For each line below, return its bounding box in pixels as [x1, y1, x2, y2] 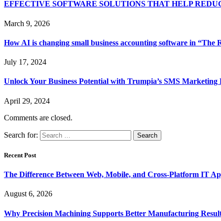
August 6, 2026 [4, 189, 52, 198]
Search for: [4, 130, 38, 139]
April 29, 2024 [4, 96, 50, 105]
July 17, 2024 [4, 58, 46, 67]
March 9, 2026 [4, 19, 50, 28]
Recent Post [4, 151, 36, 159]
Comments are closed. [4, 113, 73, 122]
